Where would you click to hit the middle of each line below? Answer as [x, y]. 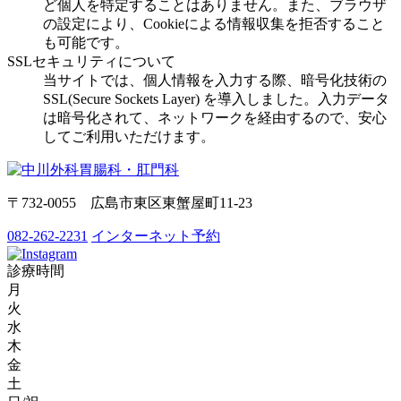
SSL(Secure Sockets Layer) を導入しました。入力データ [216, 98]
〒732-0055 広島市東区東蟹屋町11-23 [130, 202]
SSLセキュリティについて [91, 61]
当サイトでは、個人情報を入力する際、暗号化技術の [215, 80]
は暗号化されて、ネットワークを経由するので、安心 [215, 117]
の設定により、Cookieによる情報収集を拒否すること [214, 23]
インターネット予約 [156, 235]
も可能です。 [86, 42]
